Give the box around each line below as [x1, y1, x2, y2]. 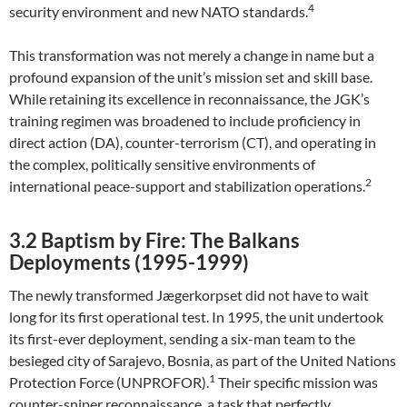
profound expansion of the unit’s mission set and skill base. [9, 68, 372, 85]
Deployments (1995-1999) [9, 250, 249, 274]
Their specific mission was [215, 373, 378, 391]
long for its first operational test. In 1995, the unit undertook [9, 308, 383, 325]
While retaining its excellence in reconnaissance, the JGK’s [9, 90, 370, 107]
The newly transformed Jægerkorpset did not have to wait [9, 286, 369, 303]
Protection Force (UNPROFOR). [9, 373, 209, 391]
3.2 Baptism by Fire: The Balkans [9, 228, 300, 253]
